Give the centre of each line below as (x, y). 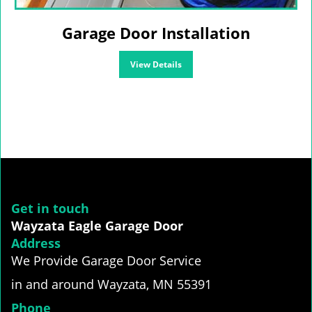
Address (36, 243)
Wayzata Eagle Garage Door (97, 226)
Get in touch (50, 208)
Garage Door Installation (156, 33)
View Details (156, 64)
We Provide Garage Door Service (106, 260)
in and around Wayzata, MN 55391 (111, 284)
